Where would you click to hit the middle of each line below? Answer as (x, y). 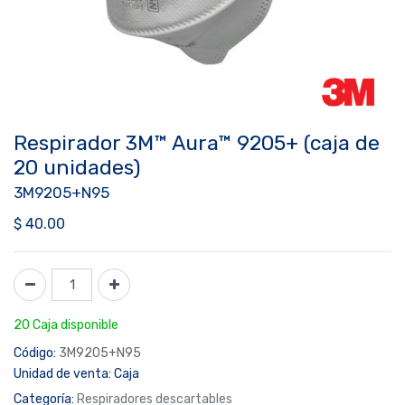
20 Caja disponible (66, 325)
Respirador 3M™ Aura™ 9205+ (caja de (197, 143)
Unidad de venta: (62, 374)
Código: (35, 353)
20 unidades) (77, 167)
